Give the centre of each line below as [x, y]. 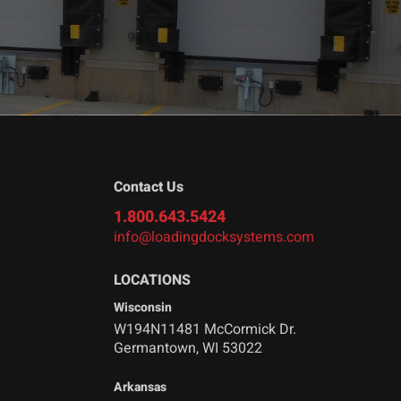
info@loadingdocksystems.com [214, 237]
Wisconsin [143, 307]
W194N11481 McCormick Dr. [205, 329]
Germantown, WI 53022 [188, 348]
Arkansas [141, 387]
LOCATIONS [153, 280]
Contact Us [149, 187]
